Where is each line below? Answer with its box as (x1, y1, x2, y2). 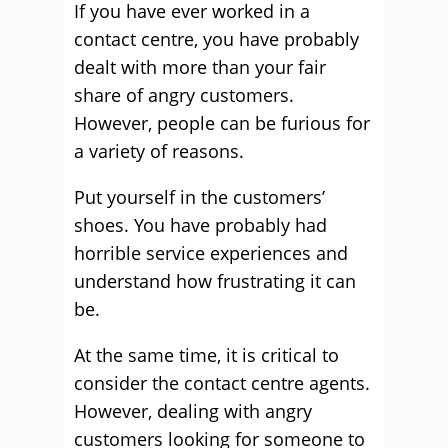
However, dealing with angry (74, 399, 312, 423)
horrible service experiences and (74, 241, 348, 265)
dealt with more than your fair (74, 55, 326, 79)
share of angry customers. (74, 83, 294, 107)
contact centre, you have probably (74, 27, 359, 51)
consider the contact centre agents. (74, 371, 370, 395)
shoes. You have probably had (74, 213, 327, 237)
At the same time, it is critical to (74, 343, 339, 367)
